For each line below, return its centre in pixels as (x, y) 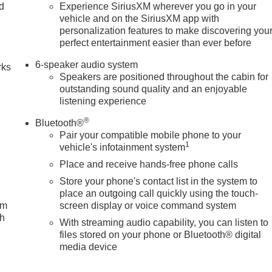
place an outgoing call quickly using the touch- (159, 193)
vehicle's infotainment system (123, 147)
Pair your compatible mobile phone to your (151, 135)
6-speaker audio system (87, 64)
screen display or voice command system (148, 205)
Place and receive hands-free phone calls (149, 164)
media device (89, 246)
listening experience (103, 101)
